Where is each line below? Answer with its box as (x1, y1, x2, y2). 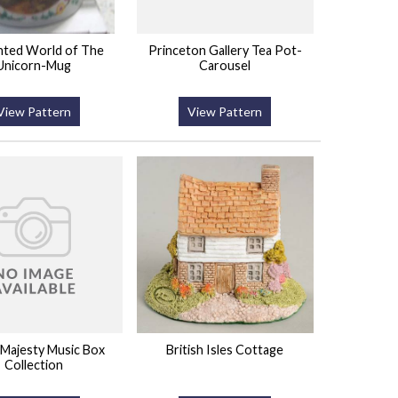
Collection (4, 357, 63, 373)
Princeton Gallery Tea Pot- (147, 43, 302, 59)
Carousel (199, 58, 251, 74)
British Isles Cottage (166, 342, 284, 358)
